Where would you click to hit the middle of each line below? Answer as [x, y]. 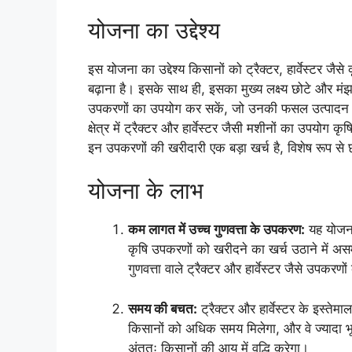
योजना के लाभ [146, 191]
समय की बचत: [163, 308]
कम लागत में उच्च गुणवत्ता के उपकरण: [216, 230]
